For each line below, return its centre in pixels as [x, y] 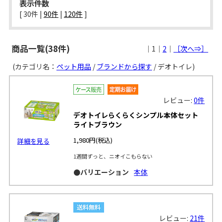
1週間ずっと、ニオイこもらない [113, 156]
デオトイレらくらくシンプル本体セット [136, 115]
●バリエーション [101, 172]
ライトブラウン [98, 124]
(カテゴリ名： [32, 66]
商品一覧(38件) [40, 48]
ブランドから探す [124, 66]
